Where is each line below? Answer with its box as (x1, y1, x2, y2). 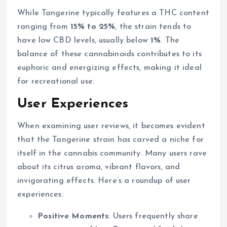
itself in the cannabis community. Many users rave (17, 149, 207, 158)
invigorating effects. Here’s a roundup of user (17, 177, 191, 185)
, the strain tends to (115, 23, 192, 31)
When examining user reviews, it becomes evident (17, 122, 205, 131)
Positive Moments (37, 212, 109, 221)
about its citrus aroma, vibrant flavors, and (17, 163, 180, 172)
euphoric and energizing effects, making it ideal (17, 64, 202, 72)
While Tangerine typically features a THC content (17, 9, 209, 18)
